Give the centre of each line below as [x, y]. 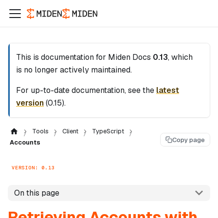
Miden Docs [129, 57]
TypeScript [108, 131]
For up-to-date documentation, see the [86, 90]
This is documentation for [62, 57]
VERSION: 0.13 [33, 167]
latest [168, 90]
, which [180, 57]
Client [70, 131]
